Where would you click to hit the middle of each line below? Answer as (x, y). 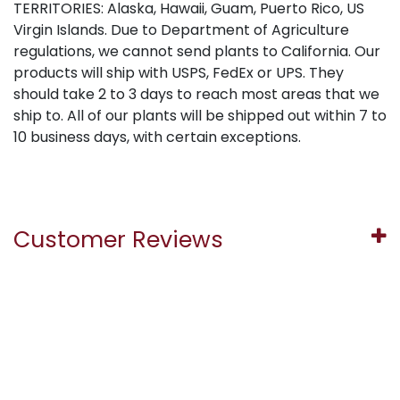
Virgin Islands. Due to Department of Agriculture (181, 30)
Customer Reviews (118, 240)
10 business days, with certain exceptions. (157, 137)
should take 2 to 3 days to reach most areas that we (196, 95)
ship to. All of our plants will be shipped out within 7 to (200, 116)
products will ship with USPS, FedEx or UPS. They (179, 73)
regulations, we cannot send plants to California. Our (197, 52)
